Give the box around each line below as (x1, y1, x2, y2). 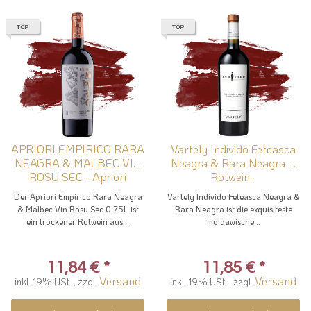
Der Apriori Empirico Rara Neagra (13, 190, 142, 202)
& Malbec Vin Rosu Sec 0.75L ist (17, 203, 139, 215)
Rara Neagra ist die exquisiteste (174, 203, 292, 215)
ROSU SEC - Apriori (29, 168, 126, 184)
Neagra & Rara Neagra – (171, 154, 296, 170)
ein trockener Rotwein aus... (26, 215, 129, 227)
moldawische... (206, 215, 260, 227)
